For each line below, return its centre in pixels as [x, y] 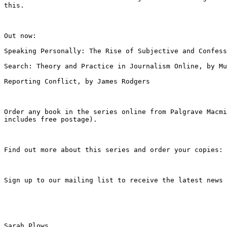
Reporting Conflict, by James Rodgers [77, 81]
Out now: [20, 35]
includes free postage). [51, 119]
